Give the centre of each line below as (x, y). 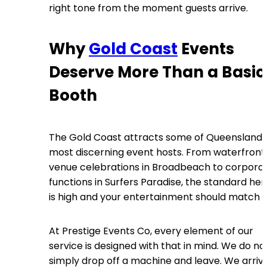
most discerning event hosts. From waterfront (157, 152)
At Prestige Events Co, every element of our (151, 231)
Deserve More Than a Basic (157, 72)
